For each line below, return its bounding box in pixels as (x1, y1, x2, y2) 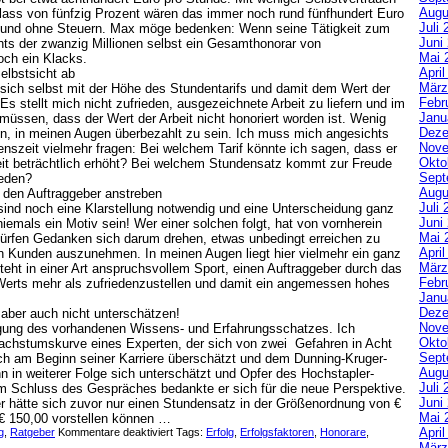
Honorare (320, 426, 366, 438)
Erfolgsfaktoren (240, 426, 314, 438)
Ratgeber (10, 426, 55, 438)
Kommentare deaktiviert (58, 426, 173, 438)
